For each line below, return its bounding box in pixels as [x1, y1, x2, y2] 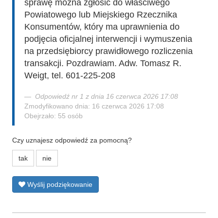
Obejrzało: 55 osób [24, 112, 83, 120]
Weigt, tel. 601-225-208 [24, 71, 115, 80]
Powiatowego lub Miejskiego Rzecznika [24, 10, 177, 19]
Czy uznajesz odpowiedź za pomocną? [12, 136, 132, 144]
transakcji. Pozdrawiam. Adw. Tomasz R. [24, 58, 182, 68]
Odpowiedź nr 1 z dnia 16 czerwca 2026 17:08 [35, 92, 178, 100]
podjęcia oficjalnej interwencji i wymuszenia [24, 34, 192, 44]
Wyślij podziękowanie [27, 181, 92, 188]
